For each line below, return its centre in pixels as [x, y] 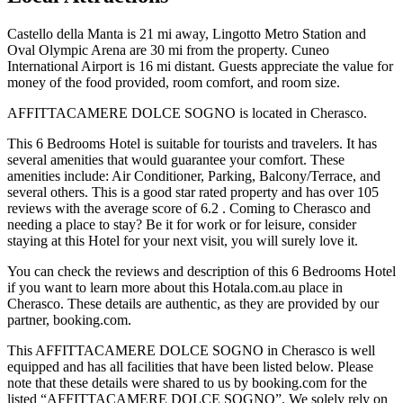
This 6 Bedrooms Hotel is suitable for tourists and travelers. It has [192, 144]
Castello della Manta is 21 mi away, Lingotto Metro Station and [187, 34]
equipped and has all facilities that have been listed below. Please [190, 367]
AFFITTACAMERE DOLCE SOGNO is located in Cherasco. [187, 113]
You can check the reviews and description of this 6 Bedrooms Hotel [201, 272]
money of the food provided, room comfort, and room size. [174, 83]
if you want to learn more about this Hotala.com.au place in [175, 288]
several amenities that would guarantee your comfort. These [176, 160]
